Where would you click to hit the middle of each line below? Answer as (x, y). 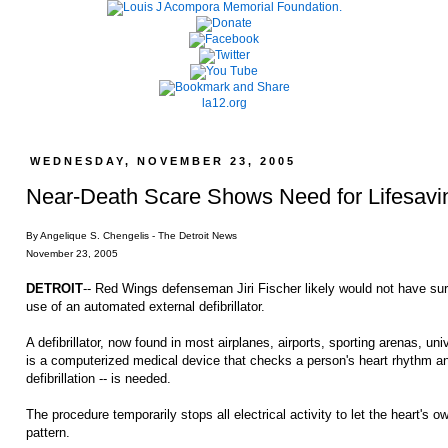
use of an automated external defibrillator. (145, 306)
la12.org (224, 103)
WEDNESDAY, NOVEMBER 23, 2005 (163, 161)
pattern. (48, 432)
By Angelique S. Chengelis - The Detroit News (131, 235)
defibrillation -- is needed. (98, 378)
